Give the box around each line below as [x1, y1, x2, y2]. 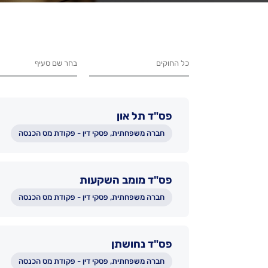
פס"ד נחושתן [111, 237, 172, 251]
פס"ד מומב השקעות [80, 173, 172, 187]
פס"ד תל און [117, 109, 172, 123]
